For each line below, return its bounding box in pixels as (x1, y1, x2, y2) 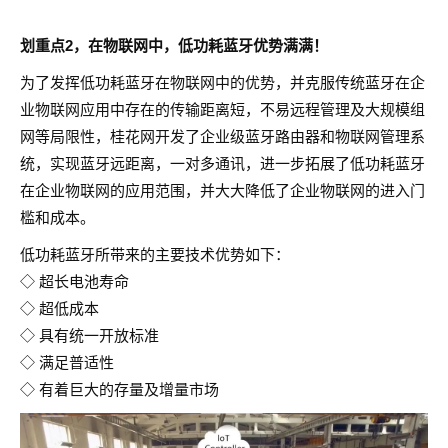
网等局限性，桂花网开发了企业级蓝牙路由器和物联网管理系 (20, 128, 425, 145)
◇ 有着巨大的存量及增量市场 (20, 381, 219, 398)
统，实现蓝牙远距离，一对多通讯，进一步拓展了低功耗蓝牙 (20, 155, 425, 172)
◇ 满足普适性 (20, 354, 114, 371)
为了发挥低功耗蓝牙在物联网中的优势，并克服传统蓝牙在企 (20, 74, 425, 91)
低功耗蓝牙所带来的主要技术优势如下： (20, 246, 290, 263)
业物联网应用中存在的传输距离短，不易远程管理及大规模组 (20, 101, 425, 118)
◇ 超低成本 (20, 300, 99, 317)
